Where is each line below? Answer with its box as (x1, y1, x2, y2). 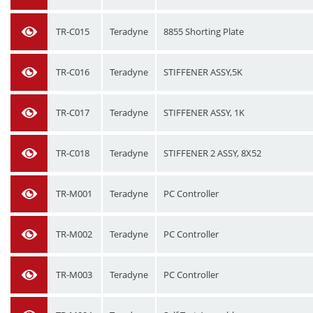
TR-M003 (56, 268, 92, 281)
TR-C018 (56, 147, 89, 159)
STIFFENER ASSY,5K (163, 66, 242, 78)
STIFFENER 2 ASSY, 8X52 (163, 147, 261, 159)
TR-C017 (56, 106, 89, 119)
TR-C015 (56, 25, 89, 38)
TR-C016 (56, 66, 89, 78)
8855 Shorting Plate (163, 25, 244, 38)
